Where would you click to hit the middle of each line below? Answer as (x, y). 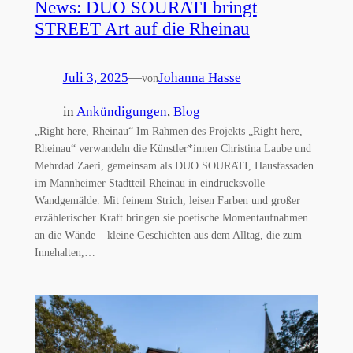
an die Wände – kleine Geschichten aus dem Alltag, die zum (168, 234)
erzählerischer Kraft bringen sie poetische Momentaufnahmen (171, 217)
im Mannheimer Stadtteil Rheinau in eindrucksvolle (149, 182)
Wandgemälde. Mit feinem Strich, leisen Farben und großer (167, 200)
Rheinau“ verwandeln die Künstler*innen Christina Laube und (173, 148)
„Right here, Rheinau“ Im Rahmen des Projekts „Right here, (168, 130)
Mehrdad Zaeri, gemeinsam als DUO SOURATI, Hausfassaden (174, 165)
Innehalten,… (65, 252)
